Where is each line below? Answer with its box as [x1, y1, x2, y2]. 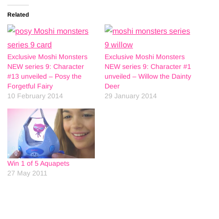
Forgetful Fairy [7, 82, 53, 90]
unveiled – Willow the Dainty [105, 72, 191, 81]
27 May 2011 [7, 169, 47, 177]
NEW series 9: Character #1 [105, 63, 191, 71]
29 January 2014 [105, 92, 157, 100]
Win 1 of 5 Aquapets [7, 159, 69, 168]
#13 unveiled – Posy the [7, 72, 82, 81]
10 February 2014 [7, 92, 63, 100]
